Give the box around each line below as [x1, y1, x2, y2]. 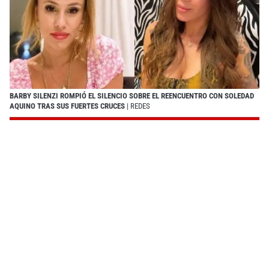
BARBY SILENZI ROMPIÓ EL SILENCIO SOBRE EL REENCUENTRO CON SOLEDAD [10, 91, 254, 100]
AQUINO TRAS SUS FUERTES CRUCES [10, 101, 125, 110]
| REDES [125, 101, 150, 110]
